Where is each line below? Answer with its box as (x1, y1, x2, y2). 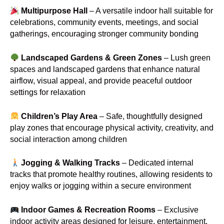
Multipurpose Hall (20, 6, 87, 15)
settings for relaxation (10, 87, 85, 96)
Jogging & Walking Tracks (20, 158, 120, 167)
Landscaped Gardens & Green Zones (20, 53, 162, 62)
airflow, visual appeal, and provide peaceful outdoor (10, 76, 192, 85)
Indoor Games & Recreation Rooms (20, 205, 155, 214)
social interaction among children (10, 134, 127, 143)
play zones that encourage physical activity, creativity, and (10, 123, 213, 132)
